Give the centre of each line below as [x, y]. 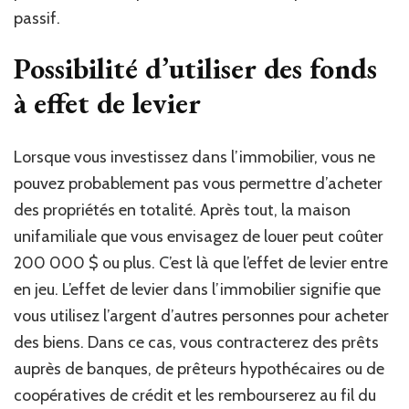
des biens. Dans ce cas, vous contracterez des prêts [196, 343]
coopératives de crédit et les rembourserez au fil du [195, 396]
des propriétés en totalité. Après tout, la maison [182, 210]
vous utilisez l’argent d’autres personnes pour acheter [201, 316]
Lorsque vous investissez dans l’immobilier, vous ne [194, 157]
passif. [37, 18]
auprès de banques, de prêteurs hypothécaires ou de [199, 369]
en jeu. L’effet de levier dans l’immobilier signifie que [197, 290]
